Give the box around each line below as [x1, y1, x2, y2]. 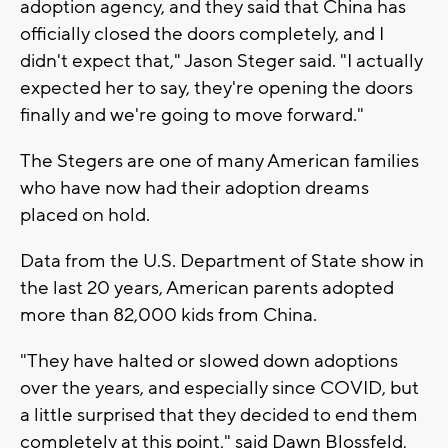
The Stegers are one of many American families [20, 148, 419, 173]
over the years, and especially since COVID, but [20, 375, 419, 400]
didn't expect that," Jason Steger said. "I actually [20, 48, 423, 73]
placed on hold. [20, 202, 150, 227]
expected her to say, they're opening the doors [20, 75, 413, 100]
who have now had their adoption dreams [20, 175, 369, 200]
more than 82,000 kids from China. [20, 302, 317, 327]
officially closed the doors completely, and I [20, 21, 384, 46]
